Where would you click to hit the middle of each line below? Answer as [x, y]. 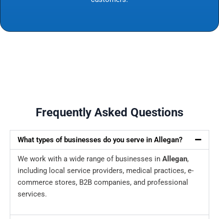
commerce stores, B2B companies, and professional [103, 183]
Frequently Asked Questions [109, 113]
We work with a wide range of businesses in [90, 159]
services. [32, 194]
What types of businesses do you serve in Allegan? [100, 140]
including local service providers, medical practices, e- [106, 171]
